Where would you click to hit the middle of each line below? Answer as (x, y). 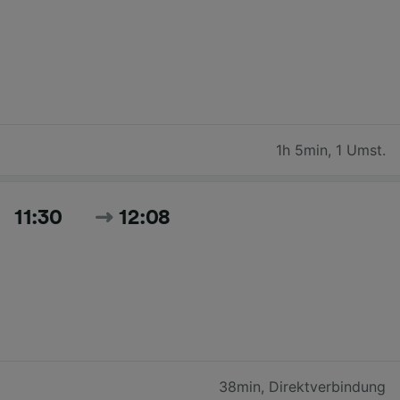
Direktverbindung (327, 386)
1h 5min (302, 150)
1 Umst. (361, 150)
